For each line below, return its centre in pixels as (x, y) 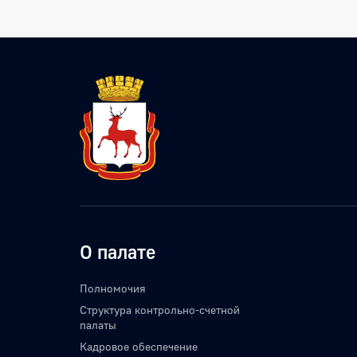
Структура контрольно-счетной (160, 310)
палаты (98, 325)
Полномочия (113, 288)
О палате (118, 252)
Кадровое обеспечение (139, 347)
